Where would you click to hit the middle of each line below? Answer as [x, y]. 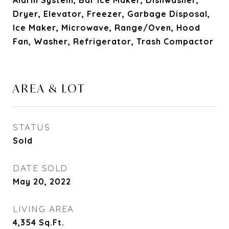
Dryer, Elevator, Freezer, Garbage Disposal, [111, 14]
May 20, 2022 [42, 181]
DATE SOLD [40, 168]
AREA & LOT [49, 88]
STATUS [31, 127]
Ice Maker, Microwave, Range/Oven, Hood [107, 28]
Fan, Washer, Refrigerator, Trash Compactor [113, 41]
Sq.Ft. [52, 222]
